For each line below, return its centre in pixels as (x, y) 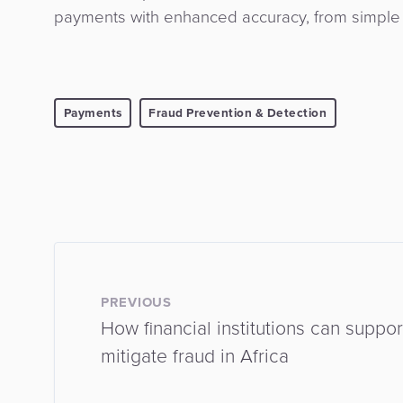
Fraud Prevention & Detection (237, 113)
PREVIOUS (136, 303)
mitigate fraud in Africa (195, 356)
